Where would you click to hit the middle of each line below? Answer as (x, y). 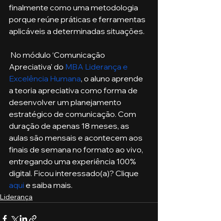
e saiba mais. (48, 185)
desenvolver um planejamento (66, 102)
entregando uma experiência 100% (73, 161)
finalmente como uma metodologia (74, 7)
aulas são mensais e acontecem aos (76, 137)
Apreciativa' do (37, 66)
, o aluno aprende (113, 78)
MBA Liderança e (97, 66)
